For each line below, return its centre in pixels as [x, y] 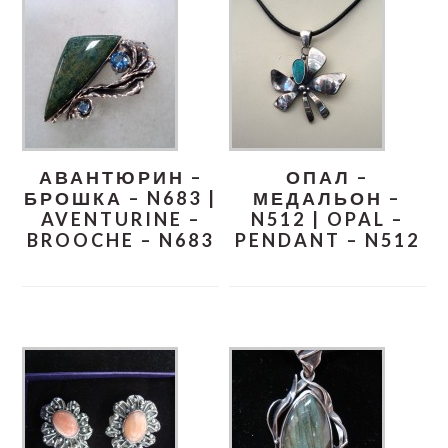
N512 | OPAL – [327, 218]
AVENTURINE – [120, 218]
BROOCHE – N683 [121, 239]
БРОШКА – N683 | [121, 197]
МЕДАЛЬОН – [327, 197]
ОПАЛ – [327, 176]
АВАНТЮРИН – [120, 176]
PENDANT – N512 [327, 239]
